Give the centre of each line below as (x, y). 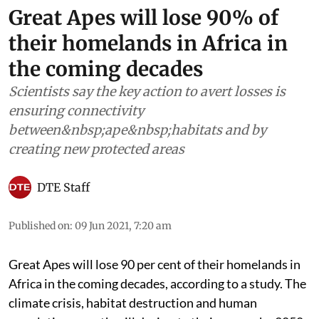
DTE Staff (63, 187)
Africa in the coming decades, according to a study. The (157, 283)
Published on (39, 225)
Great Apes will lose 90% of (143, 17)
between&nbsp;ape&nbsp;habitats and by (137, 130)
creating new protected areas (96, 149)
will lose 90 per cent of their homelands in (185, 264)
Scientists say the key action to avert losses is (147, 91)
